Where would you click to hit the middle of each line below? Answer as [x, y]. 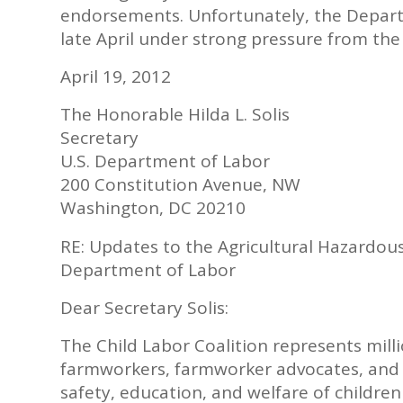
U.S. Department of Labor [165, 161]
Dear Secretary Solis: [144, 307]
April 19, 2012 [116, 77]
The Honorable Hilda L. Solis [175, 115]
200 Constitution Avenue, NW [180, 185]
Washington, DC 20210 [153, 208]
